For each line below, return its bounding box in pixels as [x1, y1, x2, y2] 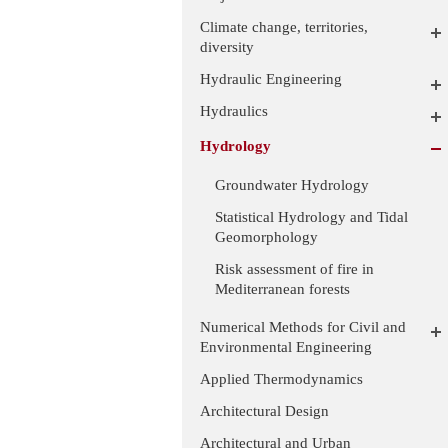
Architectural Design [200, 403, 329, 419]
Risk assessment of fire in [215, 260, 374, 277]
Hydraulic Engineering [200, 71, 342, 88]
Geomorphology [215, 228, 318, 245]
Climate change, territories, [200, 19, 368, 36]
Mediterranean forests [215, 280, 350, 297]
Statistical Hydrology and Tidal [215, 208, 408, 225]
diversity [200, 39, 254, 56]
